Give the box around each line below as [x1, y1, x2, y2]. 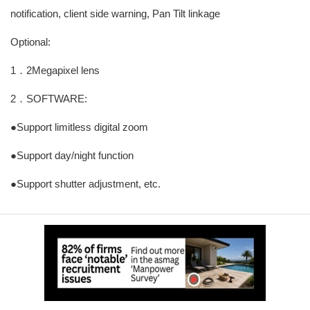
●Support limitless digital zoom [10, 121, 148, 133]
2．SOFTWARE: [10, 93, 87, 104]
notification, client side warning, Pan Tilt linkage [10, 8, 220, 19]
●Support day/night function [10, 149, 134, 161]
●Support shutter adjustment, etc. [10, 178, 161, 190]
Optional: [10, 36, 51, 48]
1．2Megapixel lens [10, 64, 100, 76]
